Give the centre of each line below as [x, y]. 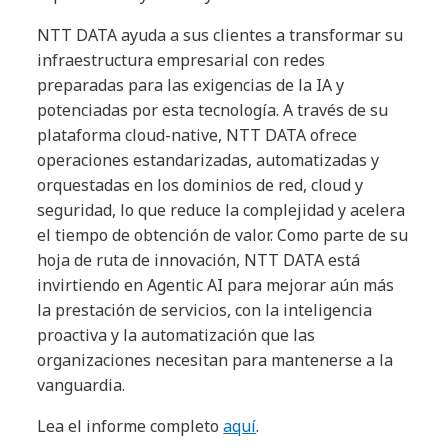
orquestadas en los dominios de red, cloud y [200, 185]
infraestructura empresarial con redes [181, 60]
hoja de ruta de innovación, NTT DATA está [199, 260]
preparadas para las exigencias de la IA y [191, 85]
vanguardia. [81, 385]
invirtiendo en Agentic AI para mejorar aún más [216, 285]
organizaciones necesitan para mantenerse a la [215, 360]
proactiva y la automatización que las [176, 335]
